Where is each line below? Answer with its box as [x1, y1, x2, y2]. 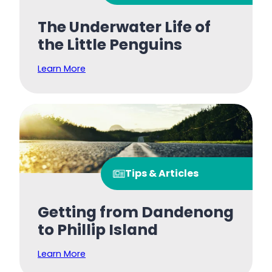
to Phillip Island [38, 219, 158, 241]
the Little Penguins [38, 33, 182, 55]
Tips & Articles [125, 166, 199, 181]
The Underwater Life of [38, 16, 211, 38]
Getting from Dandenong [38, 202, 234, 223]
